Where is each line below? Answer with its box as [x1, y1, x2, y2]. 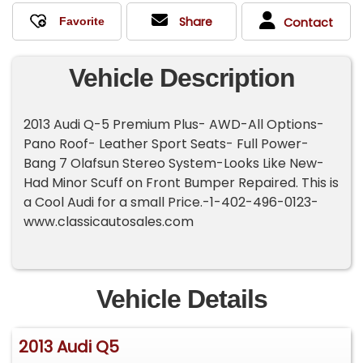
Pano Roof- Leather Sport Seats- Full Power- [23, 135, 310, 154]
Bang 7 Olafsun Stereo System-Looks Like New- [23, 154, 325, 173]
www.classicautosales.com [23, 212, 194, 232]
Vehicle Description [68, 63, 295, 93]
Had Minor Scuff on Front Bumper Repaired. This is [23, 173, 340, 193]
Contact [283, 14, 333, 31]
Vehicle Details [96, 284, 267, 314]
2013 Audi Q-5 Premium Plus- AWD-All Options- [23, 115, 325, 135]
